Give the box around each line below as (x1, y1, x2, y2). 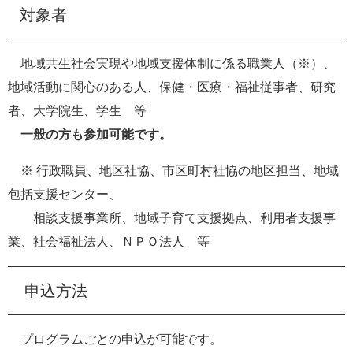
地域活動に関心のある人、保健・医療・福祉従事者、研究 (8, 80, 336, 94)
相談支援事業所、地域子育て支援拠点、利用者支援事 (8, 210, 336, 225)
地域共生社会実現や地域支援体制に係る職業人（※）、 (8, 56, 336, 70)
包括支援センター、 (8, 187, 121, 201)
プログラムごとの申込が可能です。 (8, 332, 222, 346)
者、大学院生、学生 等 (8, 103, 147, 117)
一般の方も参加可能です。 (20, 127, 172, 141)
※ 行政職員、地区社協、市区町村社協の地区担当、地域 (8, 163, 339, 177)
